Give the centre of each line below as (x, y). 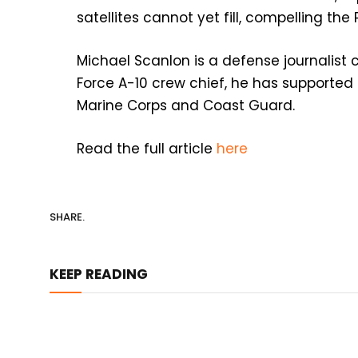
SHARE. (67, 217)
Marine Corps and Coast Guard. (186, 106)
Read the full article (147, 149)
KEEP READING (99, 274)
